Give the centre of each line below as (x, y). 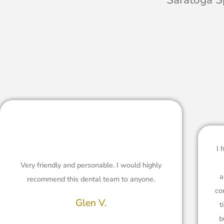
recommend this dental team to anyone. (91, 179)
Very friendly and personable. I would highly (91, 165)
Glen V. (91, 203)
